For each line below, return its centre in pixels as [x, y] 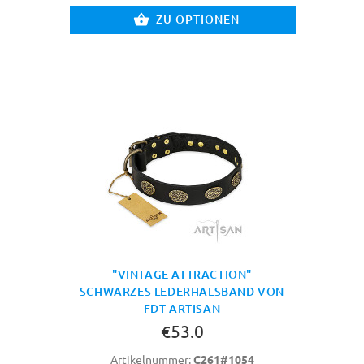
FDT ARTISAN [182, 308]
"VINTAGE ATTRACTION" [182, 274]
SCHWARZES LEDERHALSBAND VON [182, 291]
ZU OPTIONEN [198, 19]
